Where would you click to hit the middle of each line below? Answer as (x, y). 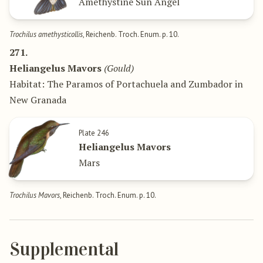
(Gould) (119, 68)
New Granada (38, 100)
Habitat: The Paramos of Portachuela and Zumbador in (126, 84)
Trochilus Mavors (35, 195)
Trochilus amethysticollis (46, 35)
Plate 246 (94, 133)
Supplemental (64, 250)
